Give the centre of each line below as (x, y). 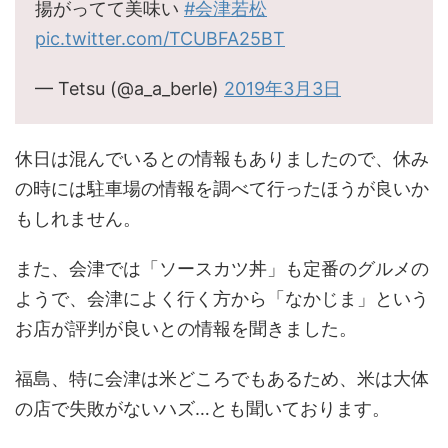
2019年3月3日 (282, 88)
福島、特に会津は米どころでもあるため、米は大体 (222, 378)
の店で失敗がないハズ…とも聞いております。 (202, 408)
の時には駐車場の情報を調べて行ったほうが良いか (222, 188)
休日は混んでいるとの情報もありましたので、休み (222, 158)
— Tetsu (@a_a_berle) (129, 88)
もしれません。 (78, 218)
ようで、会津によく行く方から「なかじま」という (222, 298)
